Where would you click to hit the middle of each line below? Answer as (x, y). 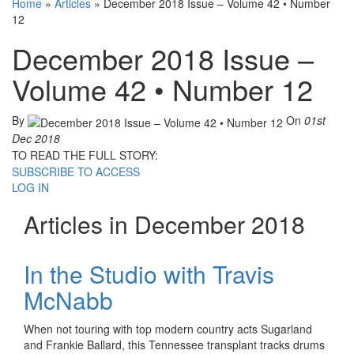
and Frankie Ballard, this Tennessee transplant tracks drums (174, 344)
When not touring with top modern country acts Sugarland (168, 328)
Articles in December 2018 (164, 224)
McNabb (68, 299)
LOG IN (30, 187)
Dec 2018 (36, 138)
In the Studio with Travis (149, 273)
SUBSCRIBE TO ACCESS (76, 171)
